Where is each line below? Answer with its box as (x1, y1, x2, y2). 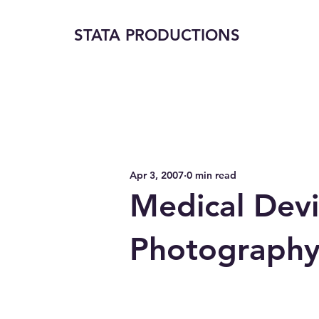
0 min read (187, 168, 236, 182)
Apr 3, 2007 (130, 168, 184, 182)
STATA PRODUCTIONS (74, 26, 240, 45)
